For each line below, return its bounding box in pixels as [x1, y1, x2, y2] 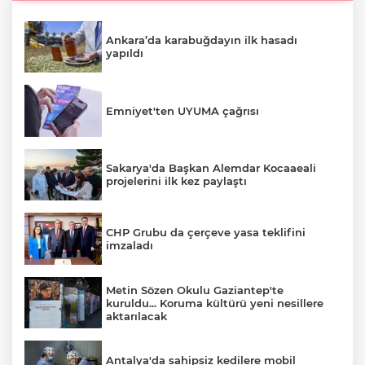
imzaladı [106, 239, 153, 253]
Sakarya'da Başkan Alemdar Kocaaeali [106, 161, 316, 175]
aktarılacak [106, 309, 167, 323]
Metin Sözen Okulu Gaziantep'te [106, 283, 284, 297]
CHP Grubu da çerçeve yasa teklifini [106, 226, 306, 240]
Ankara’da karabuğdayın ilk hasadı [106, 33, 297, 47]
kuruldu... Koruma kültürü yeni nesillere [106, 296, 323, 310]
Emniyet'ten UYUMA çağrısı [106, 103, 259, 117]
